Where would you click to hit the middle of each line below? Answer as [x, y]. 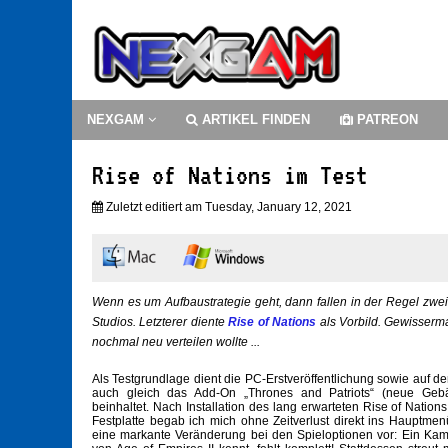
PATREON [385, 120]
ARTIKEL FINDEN [254, 120]
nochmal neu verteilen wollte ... [176, 342]
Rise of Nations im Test [230, 175]
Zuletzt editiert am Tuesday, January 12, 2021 [227, 207]
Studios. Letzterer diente [160, 322]
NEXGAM [117, 120]
